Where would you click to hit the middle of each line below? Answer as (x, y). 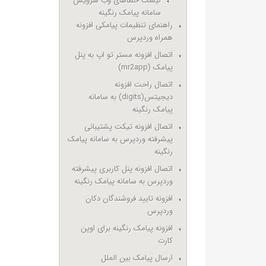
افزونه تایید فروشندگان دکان (129, 199)
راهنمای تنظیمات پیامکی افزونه (125, 25)
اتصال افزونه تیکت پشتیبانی (129, 127)
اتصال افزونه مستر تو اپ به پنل (124, 55)
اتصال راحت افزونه (144, 85)
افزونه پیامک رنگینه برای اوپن (127, 228)
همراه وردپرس (150, 38)
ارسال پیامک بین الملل (137, 258)
